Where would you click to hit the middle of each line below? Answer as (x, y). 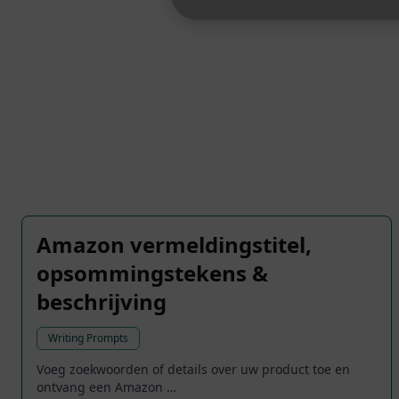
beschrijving (102, 302)
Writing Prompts (88, 338)
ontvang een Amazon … (106, 387)
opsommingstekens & (152, 273)
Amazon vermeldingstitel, (174, 245)
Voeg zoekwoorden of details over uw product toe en (193, 370)
